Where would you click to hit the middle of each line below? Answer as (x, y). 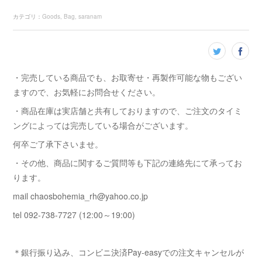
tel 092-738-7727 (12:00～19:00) (74, 215)
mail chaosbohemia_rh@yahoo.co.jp (81, 196)
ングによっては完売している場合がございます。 (103, 125)
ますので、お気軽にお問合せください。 (87, 92)
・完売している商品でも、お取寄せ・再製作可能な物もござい (128, 77)
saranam (90, 16)
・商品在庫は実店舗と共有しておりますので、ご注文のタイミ (128, 111)
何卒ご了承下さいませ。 (58, 144)
